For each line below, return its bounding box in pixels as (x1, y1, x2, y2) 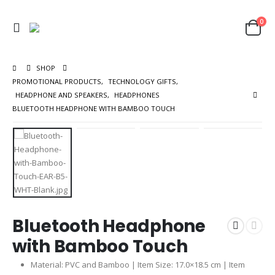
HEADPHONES (114, 90, 160, 99)
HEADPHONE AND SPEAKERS (15, 90, 107, 99)
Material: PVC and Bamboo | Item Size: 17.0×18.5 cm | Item (30, 258, 245, 270)
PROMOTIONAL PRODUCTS (12, 77, 101, 86)
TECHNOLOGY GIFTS (108, 77, 176, 86)
